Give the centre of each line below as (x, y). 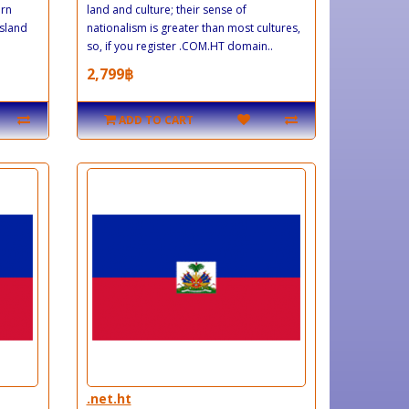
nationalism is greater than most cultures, (193, 27)
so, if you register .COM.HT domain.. (179, 46)
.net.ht (109, 398)
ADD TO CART (156, 120)
